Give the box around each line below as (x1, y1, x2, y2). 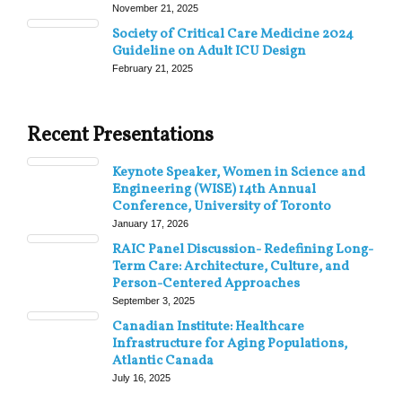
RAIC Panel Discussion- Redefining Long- (112, 240, 373, 259)
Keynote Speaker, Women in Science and (112, 162, 365, 182)
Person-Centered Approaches (112, 274, 300, 293)
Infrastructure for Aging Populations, (112, 334, 347, 354)
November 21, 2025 (112, 2, 198, 13)
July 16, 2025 (112, 371, 170, 383)
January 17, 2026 (112, 217, 188, 229)
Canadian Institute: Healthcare (112, 317, 304, 336)
